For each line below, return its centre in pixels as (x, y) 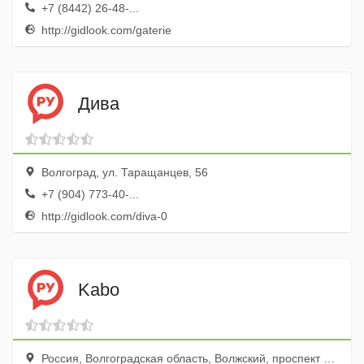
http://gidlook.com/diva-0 (103, 216)
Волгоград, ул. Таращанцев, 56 (123, 172)
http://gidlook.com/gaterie (105, 30)
